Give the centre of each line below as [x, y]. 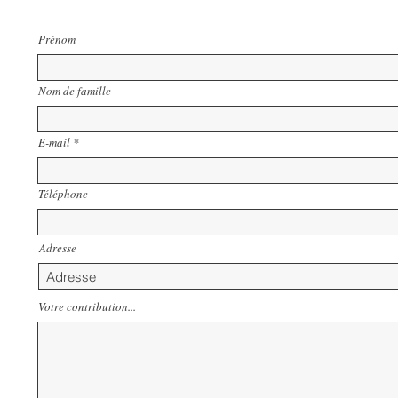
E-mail [54, 142]
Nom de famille [75, 91]
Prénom [57, 39]
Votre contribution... [87, 306]
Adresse [58, 248]
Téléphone [63, 194]
